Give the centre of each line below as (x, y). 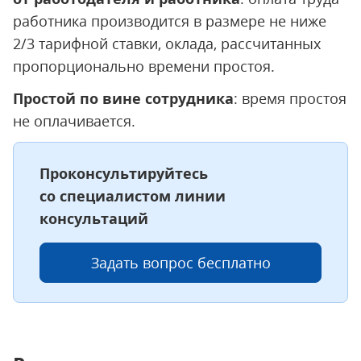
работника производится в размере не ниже (170, 21)
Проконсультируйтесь (124, 173)
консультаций (94, 218)
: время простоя (290, 98)
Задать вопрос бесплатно (180, 263)
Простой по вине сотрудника (123, 98)
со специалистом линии (133, 196)
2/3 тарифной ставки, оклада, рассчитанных (167, 44)
